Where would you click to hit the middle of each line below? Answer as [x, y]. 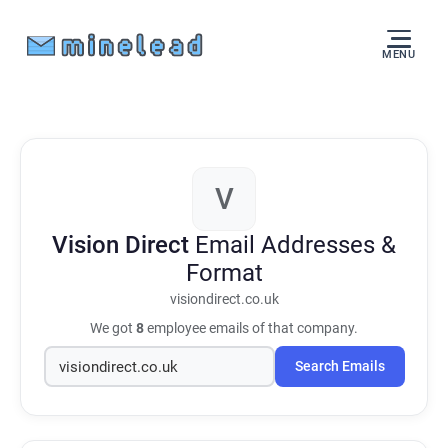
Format [224, 273]
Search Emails [339, 366]
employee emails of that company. [251, 328]
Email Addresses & [295, 245]
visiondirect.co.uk [224, 299]
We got [113, 328]
